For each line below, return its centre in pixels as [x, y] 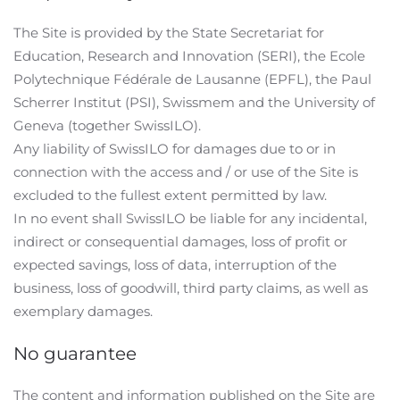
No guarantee [75, 354]
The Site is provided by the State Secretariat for [169, 33]
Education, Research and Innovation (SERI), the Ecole [189, 56]
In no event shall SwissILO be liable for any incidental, [190, 218]
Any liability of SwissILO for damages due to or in [175, 149]
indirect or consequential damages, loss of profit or [180, 242]
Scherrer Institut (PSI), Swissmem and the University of [194, 102]
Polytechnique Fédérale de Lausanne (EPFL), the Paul [192, 79]
